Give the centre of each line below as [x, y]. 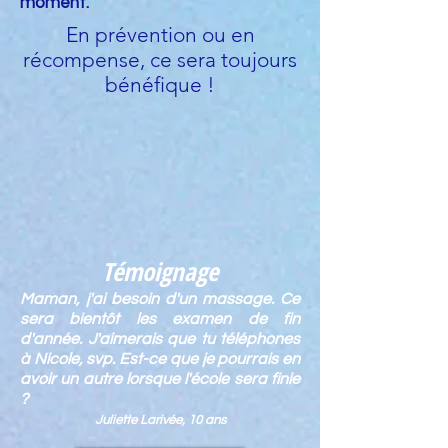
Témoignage [160, 271]
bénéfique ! [160, 84]
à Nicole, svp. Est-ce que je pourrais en [160, 359]
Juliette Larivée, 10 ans [160, 420]
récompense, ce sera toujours [160, 59]
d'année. [54, 339]
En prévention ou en [160, 34]
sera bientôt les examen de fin [160, 319]
